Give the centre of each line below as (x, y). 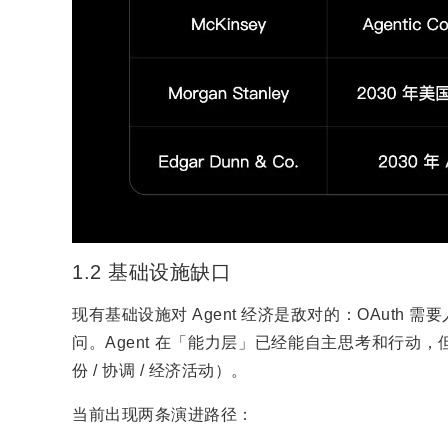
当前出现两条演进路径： (163, 415)
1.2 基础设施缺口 (151, 272)
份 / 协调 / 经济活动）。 (160, 371)
